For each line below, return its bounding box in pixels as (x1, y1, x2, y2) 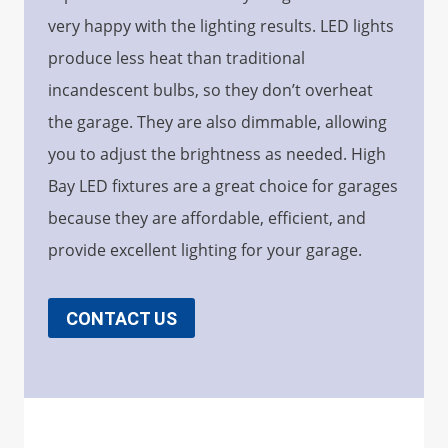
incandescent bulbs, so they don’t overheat (48, 79, 373, 102)
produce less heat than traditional (48, 47, 305, 70)
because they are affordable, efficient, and (48, 207, 366, 230)
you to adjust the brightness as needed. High (48, 143, 386, 166)
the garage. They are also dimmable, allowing (48, 111, 387, 134)
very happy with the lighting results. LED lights (48, 15, 394, 38)
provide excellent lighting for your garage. (48, 239, 362, 262)
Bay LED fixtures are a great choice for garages (48, 175, 398, 198)
